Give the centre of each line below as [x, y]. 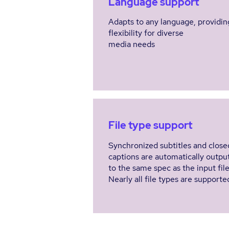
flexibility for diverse [146, 33]
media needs [132, 44]
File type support [150, 125]
